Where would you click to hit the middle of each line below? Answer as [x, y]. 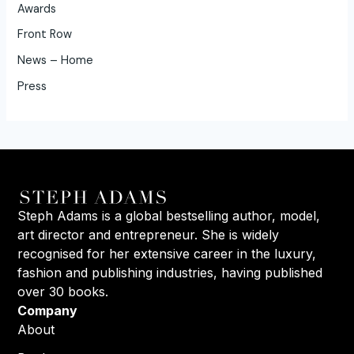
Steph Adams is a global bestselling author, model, [169, 216]
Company [48, 311]
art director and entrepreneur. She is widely [149, 235]
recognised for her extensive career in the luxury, [167, 254]
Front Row [45, 35]
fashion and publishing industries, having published [170, 273]
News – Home [56, 61]
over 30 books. [63, 292]
